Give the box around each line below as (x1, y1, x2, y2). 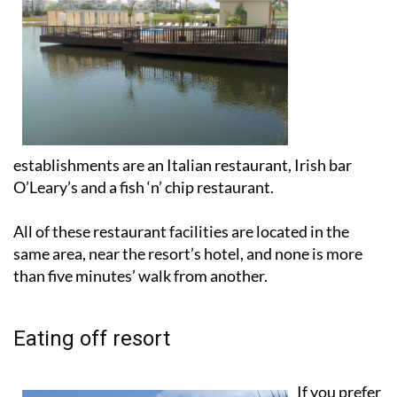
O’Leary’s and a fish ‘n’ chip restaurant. (13, 176, 274, 197)
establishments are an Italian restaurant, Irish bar (13, 154, 352, 175)
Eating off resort (13, 325, 170, 351)
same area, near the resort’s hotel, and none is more (13, 243, 362, 263)
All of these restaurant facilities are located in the (13, 221, 349, 241)
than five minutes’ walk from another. (13, 265, 268, 285)
